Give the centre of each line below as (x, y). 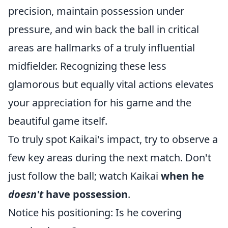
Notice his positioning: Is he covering (95, 212)
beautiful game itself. (58, 121)
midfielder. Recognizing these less (87, 66)
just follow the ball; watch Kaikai (84, 176)
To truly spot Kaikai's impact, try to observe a (113, 139)
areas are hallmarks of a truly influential (102, 48)
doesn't (26, 194)
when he (182, 176)
